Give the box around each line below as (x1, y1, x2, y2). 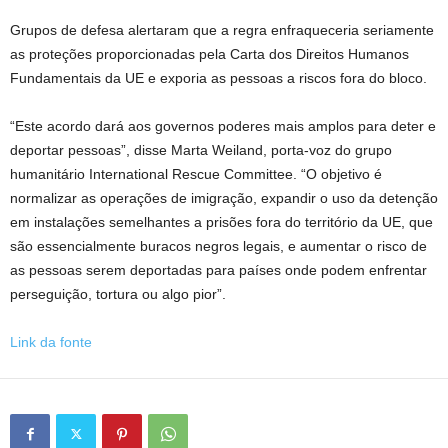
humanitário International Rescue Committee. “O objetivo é (10, 166, 382, 182)
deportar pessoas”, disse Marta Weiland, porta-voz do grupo (10, 142, 392, 158)
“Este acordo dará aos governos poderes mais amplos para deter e (10, 118, 436, 134)
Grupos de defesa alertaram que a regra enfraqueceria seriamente (10, 22, 434, 38)
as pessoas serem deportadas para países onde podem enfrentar (10, 262, 427, 278)
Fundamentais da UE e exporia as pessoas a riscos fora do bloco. (10, 70, 427, 86)
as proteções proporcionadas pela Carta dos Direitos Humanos (10, 46, 409, 62)
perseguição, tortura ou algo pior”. (10, 286, 226, 302)
